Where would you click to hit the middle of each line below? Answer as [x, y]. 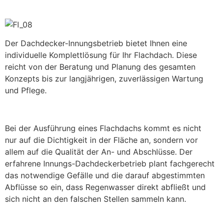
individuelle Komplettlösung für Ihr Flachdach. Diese [101, 55]
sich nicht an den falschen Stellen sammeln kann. [96, 199]
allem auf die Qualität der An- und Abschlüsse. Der [99, 151]
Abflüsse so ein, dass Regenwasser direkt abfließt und [105, 187]
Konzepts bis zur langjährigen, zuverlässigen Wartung [104, 79]
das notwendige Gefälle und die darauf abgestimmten [105, 175]
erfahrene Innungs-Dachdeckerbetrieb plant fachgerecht [110, 163]
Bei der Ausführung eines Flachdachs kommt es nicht [103, 128]
